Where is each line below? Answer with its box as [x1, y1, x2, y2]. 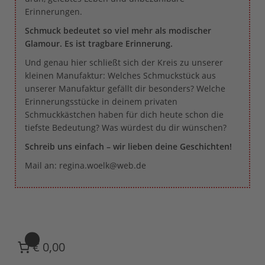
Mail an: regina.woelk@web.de [25, 159, 146, 171]
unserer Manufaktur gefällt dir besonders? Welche [25, 82, 225, 94]
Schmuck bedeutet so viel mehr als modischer [25, 24, 211, 36]
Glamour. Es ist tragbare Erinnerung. [25, 37, 173, 49]
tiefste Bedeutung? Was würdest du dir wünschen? [25, 121, 227, 133]
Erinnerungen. [25, 5, 82, 17]
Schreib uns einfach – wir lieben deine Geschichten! [25, 140, 232, 152]
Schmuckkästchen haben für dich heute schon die [25, 108, 224, 120]
